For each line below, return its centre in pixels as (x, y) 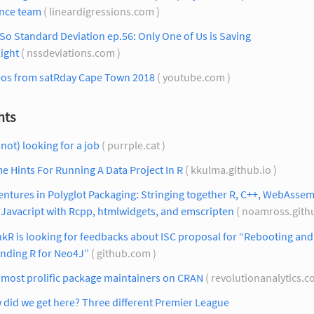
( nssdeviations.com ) (71, 52)
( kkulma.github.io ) (231, 170)
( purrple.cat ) (134, 145)
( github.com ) (124, 253)
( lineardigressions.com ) (102, 11)
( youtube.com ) (194, 77)
